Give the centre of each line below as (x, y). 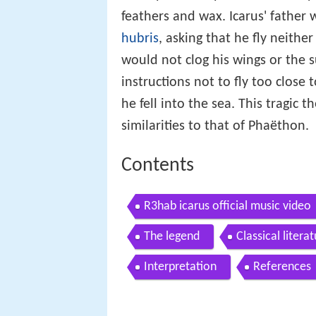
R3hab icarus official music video (227, 207)
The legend (172, 237)
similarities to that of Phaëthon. (215, 126)
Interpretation (180, 267)
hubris (140, 38)
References (282, 267)
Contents (158, 165)
